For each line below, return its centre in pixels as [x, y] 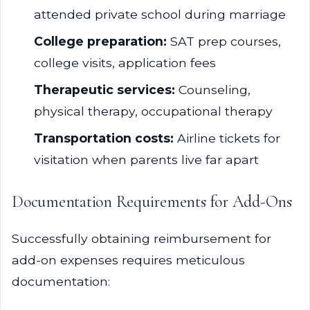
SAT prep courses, [224, 41]
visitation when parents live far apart [146, 159]
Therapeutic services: [104, 90]
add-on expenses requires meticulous [128, 260]
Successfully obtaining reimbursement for [142, 238]
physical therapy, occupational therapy [153, 111]
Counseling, [213, 90]
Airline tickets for [227, 138]
